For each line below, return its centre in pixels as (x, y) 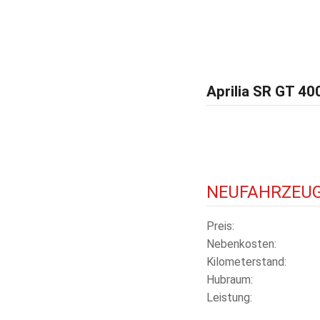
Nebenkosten (240, 244)
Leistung (228, 297)
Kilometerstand (245, 261)
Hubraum (228, 279)
